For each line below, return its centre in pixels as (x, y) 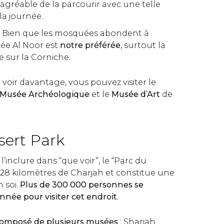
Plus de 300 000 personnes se (82, 185)
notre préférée (90, 45)
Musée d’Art (136, 94)
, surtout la (143, 45)
